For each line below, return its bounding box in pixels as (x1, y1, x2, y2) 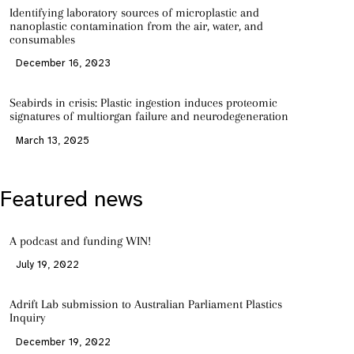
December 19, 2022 (15, 337, 111, 348)
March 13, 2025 (15, 135, 89, 146)
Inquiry (9, 311, 46, 326)
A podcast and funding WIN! (9, 233, 151, 248)
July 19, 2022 (15, 260, 79, 271)
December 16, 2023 (15, 58, 111, 70)
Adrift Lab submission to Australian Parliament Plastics (9, 297, 282, 312)
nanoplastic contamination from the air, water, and (9, 18, 263, 33)
